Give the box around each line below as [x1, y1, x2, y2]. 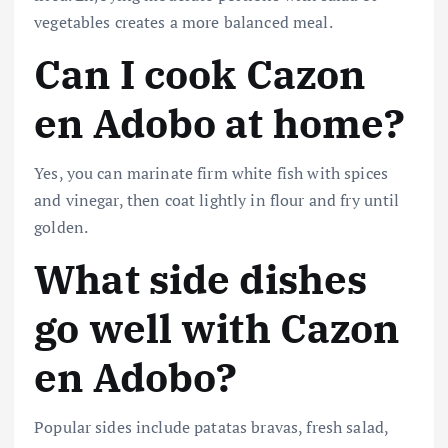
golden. [34, 216, 89, 239]
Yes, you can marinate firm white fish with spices [34, 162, 388, 185]
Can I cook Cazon [34, 47, 366, 100]
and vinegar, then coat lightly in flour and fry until [34, 189, 400, 212]
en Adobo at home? [34, 96, 406, 149]
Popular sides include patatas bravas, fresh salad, [34, 416, 389, 439]
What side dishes [34, 253, 368, 306]
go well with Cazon [34, 302, 400, 355]
